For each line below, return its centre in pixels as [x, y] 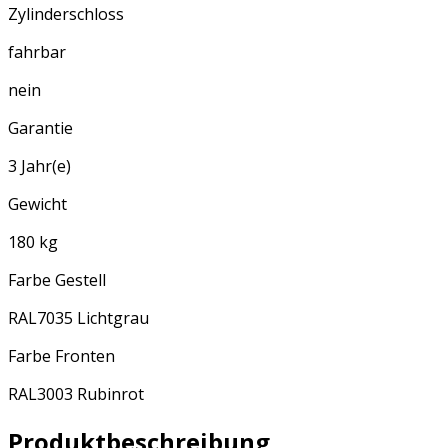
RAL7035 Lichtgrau [78, 318]
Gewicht [37, 204]
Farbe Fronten [61, 356]
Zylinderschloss [66, 14]
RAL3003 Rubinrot [76, 394]
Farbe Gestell [57, 280]
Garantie [40, 128]
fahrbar [37, 52]
